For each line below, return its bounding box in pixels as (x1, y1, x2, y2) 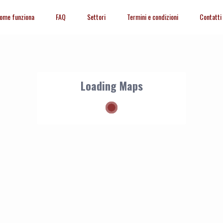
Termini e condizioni (127, 11, 179, 22)
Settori (87, 11, 106, 22)
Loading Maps (80, 78, 143, 94)
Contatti (200, 11, 222, 22)
